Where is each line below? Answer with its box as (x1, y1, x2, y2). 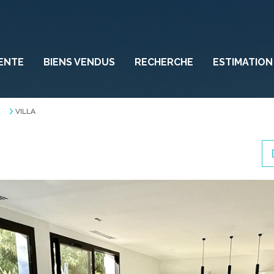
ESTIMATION (212, 56, 273, 68)
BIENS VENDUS (43, 56, 115, 68)
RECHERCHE (134, 56, 193, 68)
